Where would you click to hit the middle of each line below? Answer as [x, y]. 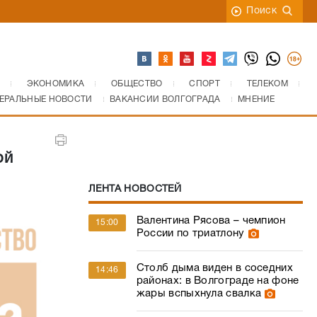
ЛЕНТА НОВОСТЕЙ [135, 189]
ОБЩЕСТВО [137, 84]
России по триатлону [190, 234]
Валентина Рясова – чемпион [211, 221]
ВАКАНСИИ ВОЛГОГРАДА [165, 99]
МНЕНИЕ [256, 99]
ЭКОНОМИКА [56, 84]
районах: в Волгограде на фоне [218, 281]
